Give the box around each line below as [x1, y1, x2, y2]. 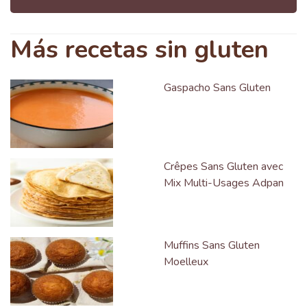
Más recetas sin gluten [10, 33, 269, 66]
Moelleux [164, 254, 208, 269]
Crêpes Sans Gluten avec [164, 159, 283, 174]
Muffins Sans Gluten [164, 238, 260, 253]
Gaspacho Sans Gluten [164, 80, 271, 95]
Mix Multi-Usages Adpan [164, 175, 284, 191]
